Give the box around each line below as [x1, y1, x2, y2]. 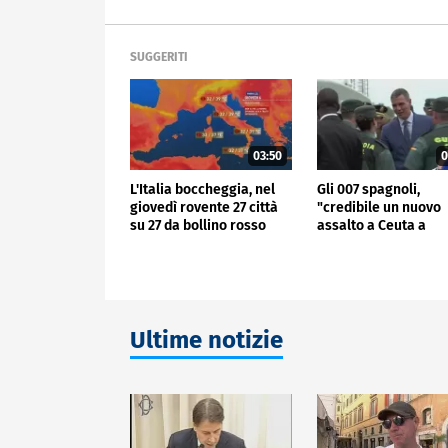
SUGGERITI [130, 50, 188, 65]
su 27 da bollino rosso [130, 216, 266, 234]
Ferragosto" [317, 234, 395, 252]
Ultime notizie [130, 326, 283, 355]
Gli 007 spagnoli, [317, 180, 421, 198]
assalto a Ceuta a [317, 216, 427, 234]
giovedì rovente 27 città [130, 198, 278, 216]
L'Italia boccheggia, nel [130, 180, 275, 198]
